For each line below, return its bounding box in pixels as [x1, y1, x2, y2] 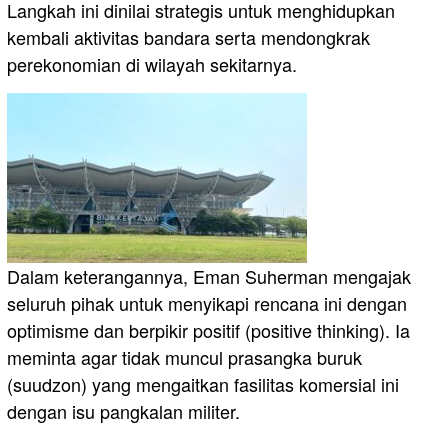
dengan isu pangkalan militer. [7, 397, 240, 424]
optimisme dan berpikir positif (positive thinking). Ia [7, 316, 410, 343]
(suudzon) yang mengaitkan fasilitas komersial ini [7, 370, 399, 397]
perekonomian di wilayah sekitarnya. [7, 50, 297, 77]
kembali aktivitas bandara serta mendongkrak [7, 23, 370, 50]
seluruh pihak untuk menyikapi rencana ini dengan [7, 289, 407, 316]
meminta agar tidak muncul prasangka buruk [7, 343, 362, 370]
